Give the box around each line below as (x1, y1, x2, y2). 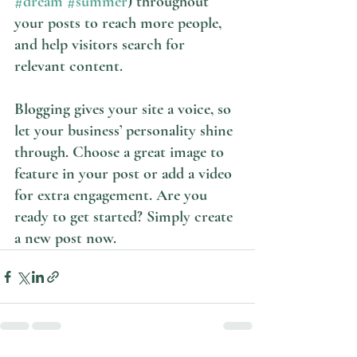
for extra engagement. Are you (14, 186, 211, 206)
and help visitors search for (14, 35, 189, 55)
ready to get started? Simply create (14, 207, 237, 227)
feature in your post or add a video (14, 164, 236, 184)
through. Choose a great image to (14, 143, 228, 163)
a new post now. (14, 229, 120, 249)
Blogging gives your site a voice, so (14, 100, 235, 120)
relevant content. (14, 57, 127, 76)
